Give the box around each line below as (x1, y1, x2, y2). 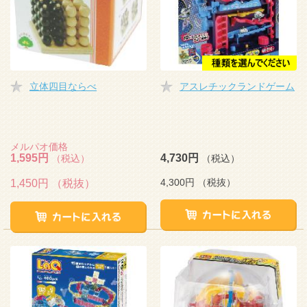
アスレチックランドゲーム (180, 81, 295, 92)
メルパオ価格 (10, 141, 68, 152)
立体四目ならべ (29, 81, 97, 92)
